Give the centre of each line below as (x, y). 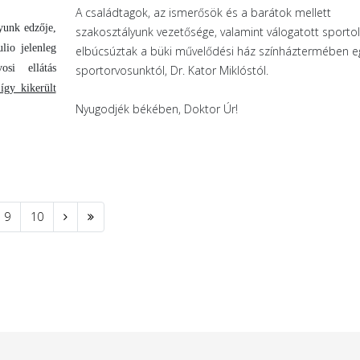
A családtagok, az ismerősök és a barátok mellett (203, 12)
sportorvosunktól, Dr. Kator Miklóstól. (172, 70)
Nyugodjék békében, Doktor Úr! (156, 108)
